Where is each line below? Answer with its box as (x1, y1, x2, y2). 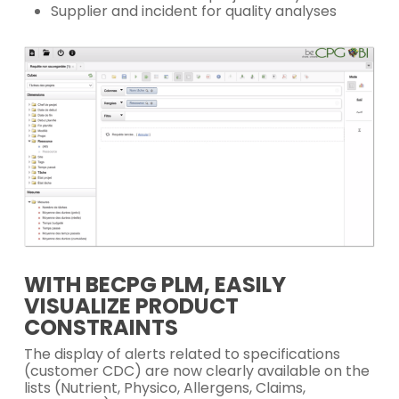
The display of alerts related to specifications (23, 344, 340, 364)
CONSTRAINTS (23, 313, 178, 342)
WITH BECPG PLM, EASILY (23, 270, 286, 299)
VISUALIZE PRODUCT (23, 291, 239, 321)
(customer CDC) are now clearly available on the (23, 361, 370, 381)
